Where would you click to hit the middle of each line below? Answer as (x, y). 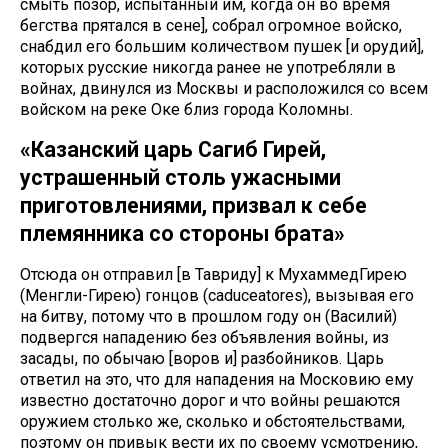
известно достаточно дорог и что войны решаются (210, 401)
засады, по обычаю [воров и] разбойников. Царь (202, 359)
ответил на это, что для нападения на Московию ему (217, 380)
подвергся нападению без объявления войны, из (204, 338)
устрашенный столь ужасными (180, 178)
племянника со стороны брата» (182, 234)
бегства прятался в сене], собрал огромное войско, (211, 26)
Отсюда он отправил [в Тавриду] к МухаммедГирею (213, 275)
